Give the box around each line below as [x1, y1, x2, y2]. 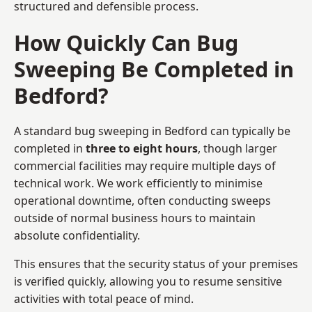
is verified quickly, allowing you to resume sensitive [14, 273, 282, 289]
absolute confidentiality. [14, 227, 140, 243]
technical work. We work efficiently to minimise [14, 175, 263, 191]
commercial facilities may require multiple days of [14, 157, 276, 173]
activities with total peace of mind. [14, 290, 194, 306]
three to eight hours [86, 140, 198, 156]
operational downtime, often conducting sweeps [14, 192, 271, 208]
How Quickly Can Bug [14, 27, 238, 57]
